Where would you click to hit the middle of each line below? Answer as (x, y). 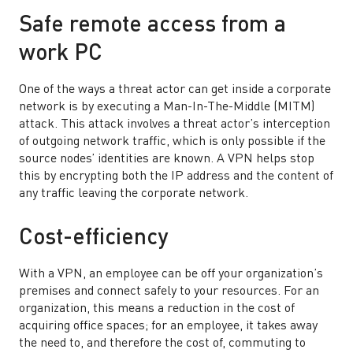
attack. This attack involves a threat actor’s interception (175, 124)
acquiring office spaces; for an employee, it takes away (168, 326)
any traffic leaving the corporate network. (134, 194)
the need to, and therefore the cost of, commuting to (162, 344)
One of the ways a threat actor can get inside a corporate (175, 90)
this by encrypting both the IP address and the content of (176, 176)
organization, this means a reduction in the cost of (157, 309)
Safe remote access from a (152, 26)
